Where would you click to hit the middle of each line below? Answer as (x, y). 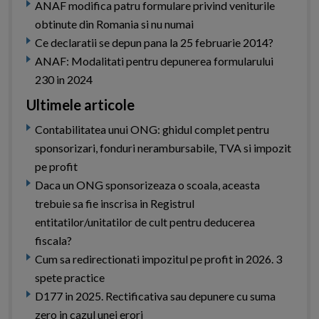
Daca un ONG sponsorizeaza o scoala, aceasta (147, 185)
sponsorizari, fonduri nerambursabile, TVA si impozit (163, 148)
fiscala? (53, 241)
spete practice (70, 278)
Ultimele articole (80, 105)
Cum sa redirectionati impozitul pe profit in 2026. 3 (158, 259)
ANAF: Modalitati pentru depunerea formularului (154, 61)
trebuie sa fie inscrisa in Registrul (115, 204)
